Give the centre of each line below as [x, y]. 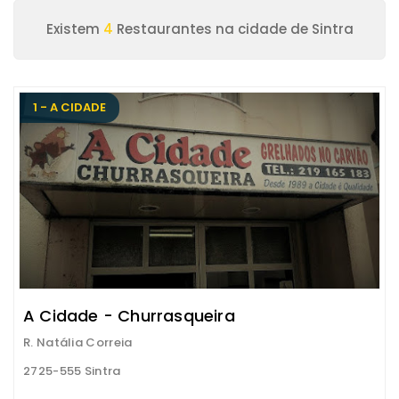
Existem [74, 29]
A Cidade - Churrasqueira [129, 316]
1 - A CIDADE [69, 107]
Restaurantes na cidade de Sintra [233, 29]
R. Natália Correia [78, 342]
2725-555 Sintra [72, 371]
